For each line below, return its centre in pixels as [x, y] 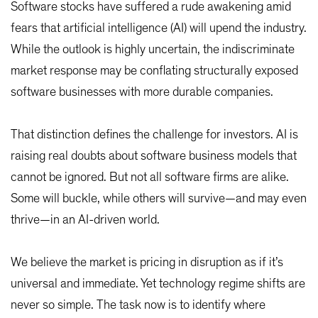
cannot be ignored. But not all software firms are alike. [150, 177]
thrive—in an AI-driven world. [85, 220]
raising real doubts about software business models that [154, 156]
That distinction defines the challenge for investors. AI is [154, 135]
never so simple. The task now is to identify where [138, 305]
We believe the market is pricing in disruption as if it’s [147, 262]
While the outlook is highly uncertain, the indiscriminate [153, 49]
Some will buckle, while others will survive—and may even [159, 198]
